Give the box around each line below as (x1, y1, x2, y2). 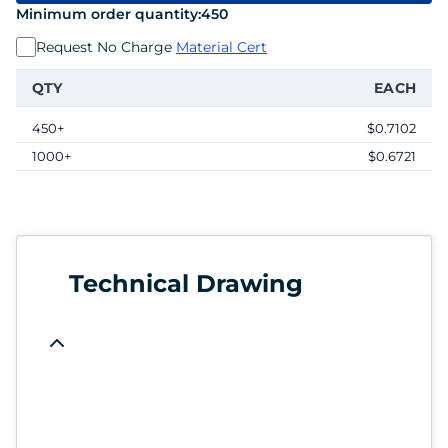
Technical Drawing (69, 269, 303, 299)
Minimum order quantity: (16, 5, 201, 24)
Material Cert (176, 37, 267, 56)
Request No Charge (36, 37, 176, 56)
